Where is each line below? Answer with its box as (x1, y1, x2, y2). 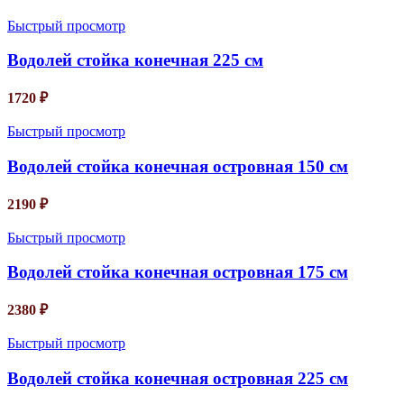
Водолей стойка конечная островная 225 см (7, 368, 348, 388)
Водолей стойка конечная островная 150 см (7, 156, 348, 176)
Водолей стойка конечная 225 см (7, 50, 263, 70)
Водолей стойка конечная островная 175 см (7, 262, 348, 282)
